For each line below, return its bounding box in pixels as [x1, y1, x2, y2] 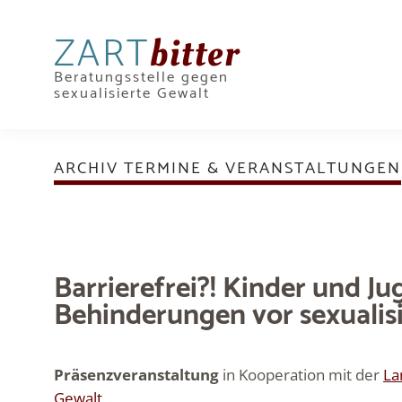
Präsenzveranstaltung [54, 364, 219, 386]
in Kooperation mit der [219, 364, 383, 386]
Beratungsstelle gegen [54, 66, 229, 90]
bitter [150, 28, 240, 80]
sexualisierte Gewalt [54, 82, 210, 106]
